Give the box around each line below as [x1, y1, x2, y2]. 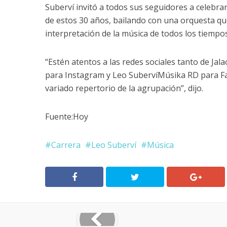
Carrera [51, 139, 81, 151]
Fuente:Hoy [45, 111, 88, 123]
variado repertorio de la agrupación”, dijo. [45, 83, 203, 94]
